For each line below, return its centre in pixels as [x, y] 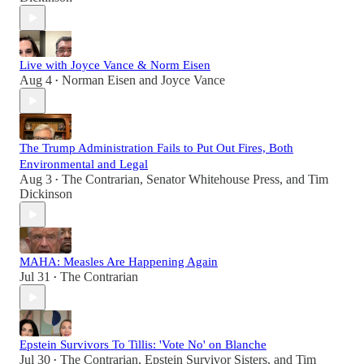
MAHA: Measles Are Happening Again [119, 262]
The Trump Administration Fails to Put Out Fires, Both [156, 148]
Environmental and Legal [84, 165]
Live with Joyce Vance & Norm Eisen [115, 65]
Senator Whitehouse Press [213, 180]
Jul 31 [35, 277]
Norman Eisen [99, 80]
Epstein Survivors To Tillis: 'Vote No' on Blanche [143, 345]
